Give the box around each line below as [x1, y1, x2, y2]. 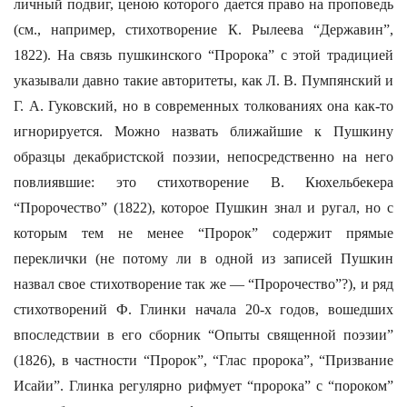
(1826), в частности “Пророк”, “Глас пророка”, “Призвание [14, 352, 393, 368]
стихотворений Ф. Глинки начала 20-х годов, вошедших [14, 302, 393, 317]
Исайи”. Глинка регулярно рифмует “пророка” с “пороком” [14, 378, 393, 393]
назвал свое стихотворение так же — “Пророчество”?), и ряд [14, 276, 393, 292]
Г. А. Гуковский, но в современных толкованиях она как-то [14, 98, 393, 114]
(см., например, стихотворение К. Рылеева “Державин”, [14, 22, 393, 37]
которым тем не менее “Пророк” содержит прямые [14, 225, 393, 241]
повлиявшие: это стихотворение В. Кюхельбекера [14, 174, 393, 190]
